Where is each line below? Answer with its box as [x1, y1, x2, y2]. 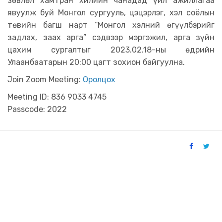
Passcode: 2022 [7, 104, 67, 114]
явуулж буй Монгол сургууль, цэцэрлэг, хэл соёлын [7, 7, 215, 17]
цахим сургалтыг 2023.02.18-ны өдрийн [7, 45, 215, 55]
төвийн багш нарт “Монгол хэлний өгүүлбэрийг [7, 20, 215, 30]
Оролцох [83, 74, 115, 84]
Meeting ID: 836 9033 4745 [7, 92, 107, 102]
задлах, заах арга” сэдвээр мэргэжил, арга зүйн [7, 32, 215, 42]
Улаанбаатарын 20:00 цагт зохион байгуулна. [7, 57, 185, 67]
